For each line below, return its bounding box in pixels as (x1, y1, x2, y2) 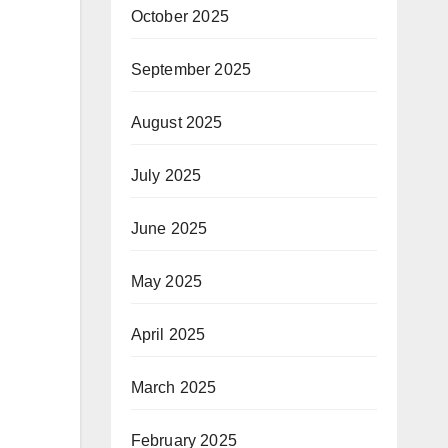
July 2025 (130, 167, 202, 184)
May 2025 (130, 273, 203, 290)
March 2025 (130, 379, 217, 396)
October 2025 (130, 8, 229, 25)
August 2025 (130, 114, 223, 131)
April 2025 (130, 326, 206, 343)
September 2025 (130, 61, 252, 78)
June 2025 (130, 220, 208, 237)
